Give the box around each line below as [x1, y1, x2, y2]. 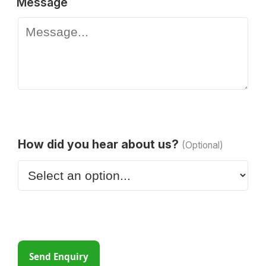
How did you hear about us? [18, 137, 179, 151]
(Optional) [182, 139, 223, 151]
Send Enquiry [29, 250, 89, 262]
